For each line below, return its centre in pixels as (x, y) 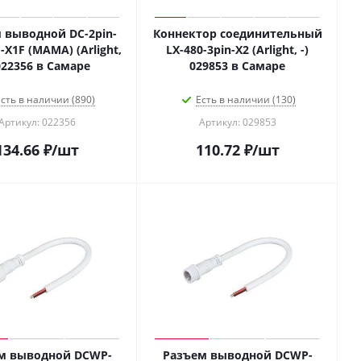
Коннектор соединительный (237, 33)
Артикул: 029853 (237, 122)
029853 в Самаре (237, 66)
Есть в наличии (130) (245, 100)
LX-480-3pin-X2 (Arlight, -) (237, 50)
